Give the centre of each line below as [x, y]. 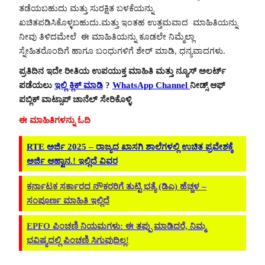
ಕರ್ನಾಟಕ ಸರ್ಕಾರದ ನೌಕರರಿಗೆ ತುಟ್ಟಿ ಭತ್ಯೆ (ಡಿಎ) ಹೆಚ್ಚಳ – [117, 186]
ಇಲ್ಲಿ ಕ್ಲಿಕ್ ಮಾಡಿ [79, 85]
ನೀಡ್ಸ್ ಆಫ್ [207, 85]
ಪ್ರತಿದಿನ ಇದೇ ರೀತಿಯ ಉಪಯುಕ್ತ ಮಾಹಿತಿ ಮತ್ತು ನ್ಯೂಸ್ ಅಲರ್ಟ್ [122, 71]
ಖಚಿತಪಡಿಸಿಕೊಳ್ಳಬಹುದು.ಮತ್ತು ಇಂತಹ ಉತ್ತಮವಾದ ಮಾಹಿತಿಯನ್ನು [128, 22]
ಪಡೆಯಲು [37, 85]
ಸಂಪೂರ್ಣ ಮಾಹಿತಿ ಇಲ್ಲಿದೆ [68, 200]
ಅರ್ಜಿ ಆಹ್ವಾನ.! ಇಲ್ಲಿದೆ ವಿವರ [72, 161]
